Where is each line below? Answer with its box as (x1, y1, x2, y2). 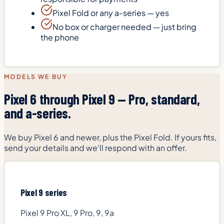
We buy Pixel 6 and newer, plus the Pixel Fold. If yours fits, (4, 131, 216, 142)
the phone (40, 32, 79, 43)
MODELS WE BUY (4, 73, 68, 81)
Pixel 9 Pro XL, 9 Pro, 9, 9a (20, 207, 114, 218)
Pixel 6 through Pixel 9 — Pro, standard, (4, 90, 200, 108)
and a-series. (4, 104, 71, 122)
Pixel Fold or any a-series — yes (52, 7, 169, 18)
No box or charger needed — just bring (52, 21, 196, 32)
